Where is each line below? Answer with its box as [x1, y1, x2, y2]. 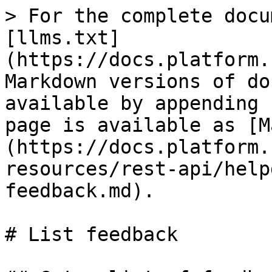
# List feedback [5, 223, 178, 245]
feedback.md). [5, 180, 155, 202]
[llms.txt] [5, 27, 120, 49]
